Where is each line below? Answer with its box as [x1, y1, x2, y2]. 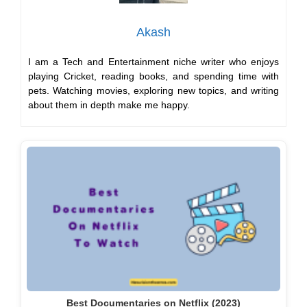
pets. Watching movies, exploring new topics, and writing [28, 85, 279, 96]
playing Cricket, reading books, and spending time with [28, 71, 279, 82]
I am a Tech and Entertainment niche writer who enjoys [28, 56, 279, 67]
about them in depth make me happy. [28, 99, 190, 110]
